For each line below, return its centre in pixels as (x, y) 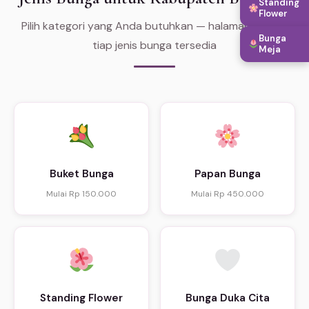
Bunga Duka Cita (228, 298)
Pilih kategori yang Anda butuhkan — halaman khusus (154, 26)
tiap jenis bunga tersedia (154, 45)
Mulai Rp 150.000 (81, 193)
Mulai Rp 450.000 (228, 193)
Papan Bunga (228, 173)
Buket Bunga (81, 173)
